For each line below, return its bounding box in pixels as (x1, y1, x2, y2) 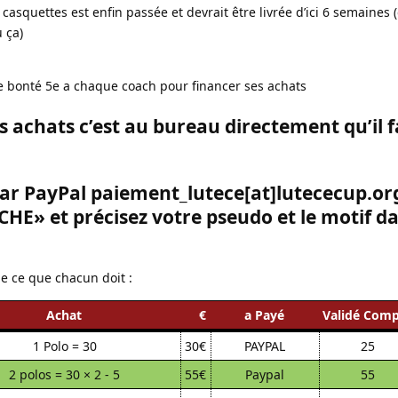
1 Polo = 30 (32, 337, 97, 354)
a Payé (244, 306, 284, 323)
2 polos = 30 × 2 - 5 (9, 365, 120, 383)
